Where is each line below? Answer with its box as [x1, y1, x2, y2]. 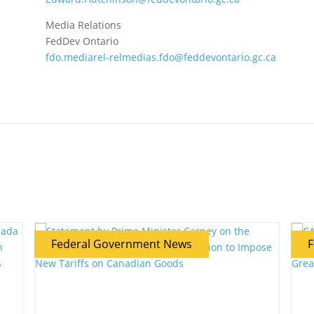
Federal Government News [51, 236, 193, 252]
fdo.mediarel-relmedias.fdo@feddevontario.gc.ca [45, 50, 276, 64]
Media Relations [45, 18, 121, 32]
